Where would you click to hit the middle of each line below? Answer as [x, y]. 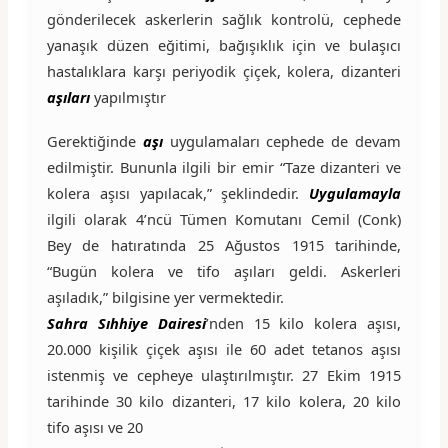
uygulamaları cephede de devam [285, 140]
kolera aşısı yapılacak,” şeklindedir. [178, 192]
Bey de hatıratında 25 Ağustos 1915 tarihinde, [224, 244]
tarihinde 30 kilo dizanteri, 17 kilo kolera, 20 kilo [224, 400]
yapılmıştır [127, 96]
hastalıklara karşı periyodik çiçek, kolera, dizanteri [224, 70]
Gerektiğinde [94, 140]
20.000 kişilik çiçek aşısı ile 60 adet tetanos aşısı [224, 348]
